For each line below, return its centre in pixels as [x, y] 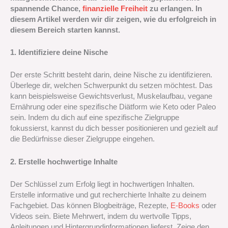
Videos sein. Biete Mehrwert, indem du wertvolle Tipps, [101, 217]
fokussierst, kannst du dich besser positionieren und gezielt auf [114, 129]
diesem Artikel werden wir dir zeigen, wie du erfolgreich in [113, 19]
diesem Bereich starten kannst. [65, 30]
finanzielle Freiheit [115, 8]
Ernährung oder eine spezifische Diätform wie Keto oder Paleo [113, 107]
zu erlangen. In [175, 8]
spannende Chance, [46, 8]
